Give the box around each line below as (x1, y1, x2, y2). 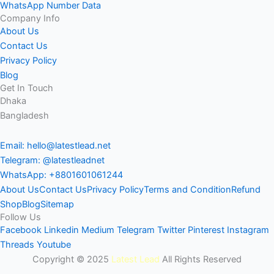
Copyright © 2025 (32, 254, 111, 265)
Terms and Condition (144, 184, 231, 196)
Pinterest (188, 224, 224, 236)
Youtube (37, 239, 71, 251)
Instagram (227, 224, 269, 236)
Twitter (157, 224, 185, 236)
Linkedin (44, 224, 79, 236)
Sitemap (40, 199, 74, 210)
